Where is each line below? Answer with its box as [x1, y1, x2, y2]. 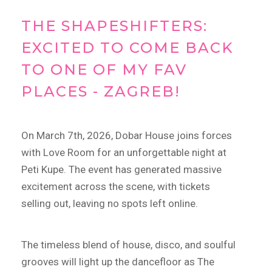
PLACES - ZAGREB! [21, 83, 180, 101]
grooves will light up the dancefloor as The [21, 256, 214, 268]
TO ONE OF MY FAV [21, 61, 187, 79]
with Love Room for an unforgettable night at [21, 146, 226, 159]
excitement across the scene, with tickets [21, 180, 210, 193]
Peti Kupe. [21, 163, 66, 176]
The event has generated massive [66, 163, 222, 176]
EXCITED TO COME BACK [21, 39, 234, 57]
